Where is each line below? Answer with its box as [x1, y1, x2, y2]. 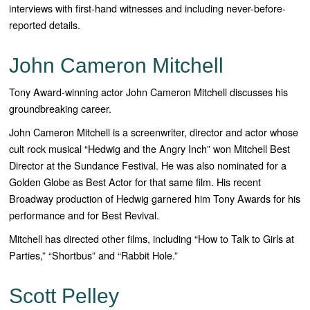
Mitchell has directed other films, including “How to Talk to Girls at [9, 231, 295, 246]
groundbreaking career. [9, 101, 112, 116]
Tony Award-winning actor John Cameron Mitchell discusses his [9, 84, 289, 100]
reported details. [9, 17, 84, 33]
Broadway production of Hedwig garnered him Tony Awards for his [9, 191, 301, 206]
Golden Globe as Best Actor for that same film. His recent [9, 174, 262, 190]
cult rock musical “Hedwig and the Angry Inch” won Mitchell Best [9, 141, 291, 156]
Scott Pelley [9, 284, 120, 308]
